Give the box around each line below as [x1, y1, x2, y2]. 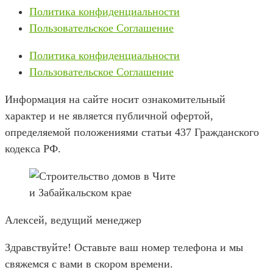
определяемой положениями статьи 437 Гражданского [5, 126, 259, 138]
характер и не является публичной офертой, [5, 110, 213, 122]
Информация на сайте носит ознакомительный [5, 93, 225, 105]
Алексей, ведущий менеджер [5, 214, 141, 226]
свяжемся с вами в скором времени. [5, 258, 173, 270]
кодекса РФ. [5, 143, 61, 155]
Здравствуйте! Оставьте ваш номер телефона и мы [5, 241, 243, 253]
